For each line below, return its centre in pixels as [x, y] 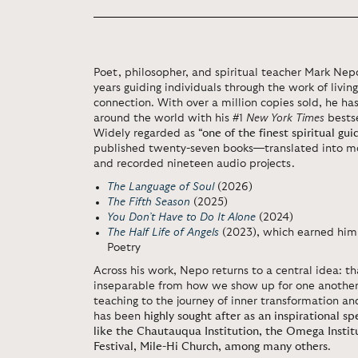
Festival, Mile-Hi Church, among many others [211, 347]
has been [119, 316]
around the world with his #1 [170, 118]
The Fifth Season [150, 202]
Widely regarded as [146, 133]
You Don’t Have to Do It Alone [181, 217]
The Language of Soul [161, 187]
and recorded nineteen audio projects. [194, 164]
